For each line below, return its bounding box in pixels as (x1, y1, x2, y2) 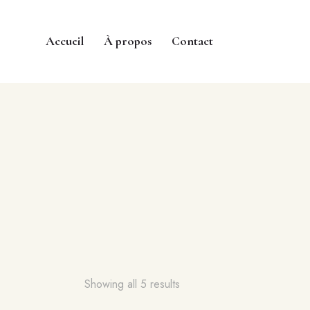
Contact (171, 33, 213, 48)
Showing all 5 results (84, 276, 180, 293)
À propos (104, 33, 152, 48)
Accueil (46, 33, 84, 48)
